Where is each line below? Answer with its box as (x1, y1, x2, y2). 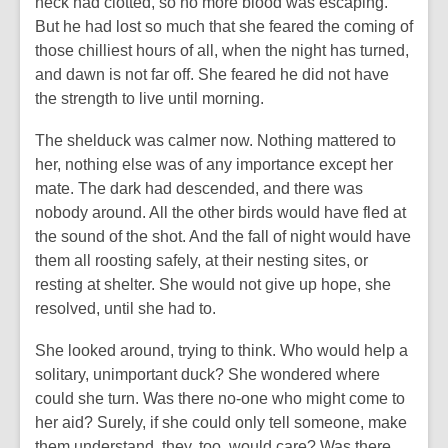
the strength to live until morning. (35, 90, 264, 107)
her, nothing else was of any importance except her (35, 156, 393, 173)
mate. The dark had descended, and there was (35, 180, 363, 197)
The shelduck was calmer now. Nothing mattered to (35, 132, 396, 149)
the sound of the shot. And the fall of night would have (35, 228, 411, 245)
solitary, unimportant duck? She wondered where (35, 366, 380, 383)
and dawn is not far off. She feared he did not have (35, 66, 389, 83)
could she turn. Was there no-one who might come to (35, 390, 405, 407)
